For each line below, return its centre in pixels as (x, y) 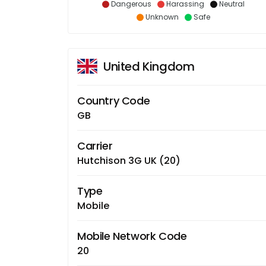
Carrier (95, 145)
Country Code (114, 100)
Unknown (162, 17)
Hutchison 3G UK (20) (129, 160)
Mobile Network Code (132, 236)
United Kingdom (149, 66)
